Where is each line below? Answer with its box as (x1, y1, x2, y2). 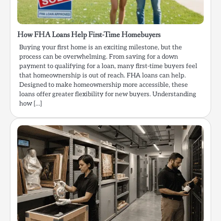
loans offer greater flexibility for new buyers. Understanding (19, 90, 196, 98)
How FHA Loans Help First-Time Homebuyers (17, 29, 160, 40)
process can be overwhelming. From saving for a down (19, 52, 178, 61)
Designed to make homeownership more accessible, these (19, 80, 188, 89)
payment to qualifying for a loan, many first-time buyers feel (19, 62, 197, 70)
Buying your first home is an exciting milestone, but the (19, 43, 182, 51)
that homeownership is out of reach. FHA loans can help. (19, 71, 186, 79)
